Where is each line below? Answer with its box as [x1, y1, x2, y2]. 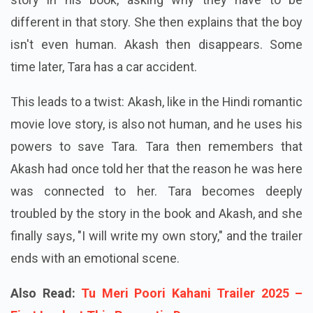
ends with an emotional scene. [10, 250, 180, 265]
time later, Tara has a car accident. [10, 59, 197, 74]
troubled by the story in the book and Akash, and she [10, 205, 303, 221]
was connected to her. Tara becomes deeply [10, 183, 303, 198]
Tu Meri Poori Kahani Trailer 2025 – [81, 285, 303, 300]
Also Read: [10, 285, 81, 300]
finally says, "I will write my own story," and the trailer [10, 228, 303, 243]
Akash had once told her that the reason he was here [10, 161, 303, 176]
